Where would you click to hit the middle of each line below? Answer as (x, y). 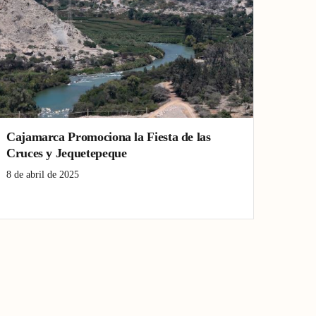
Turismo (128, 197)
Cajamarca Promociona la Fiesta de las (109, 137)
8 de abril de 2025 (43, 175)
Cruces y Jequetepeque (67, 153)
